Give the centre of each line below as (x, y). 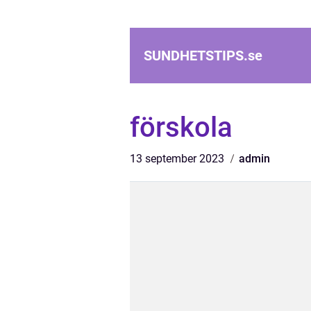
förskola (181, 127)
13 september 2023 (178, 159)
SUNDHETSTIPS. (196, 56)
